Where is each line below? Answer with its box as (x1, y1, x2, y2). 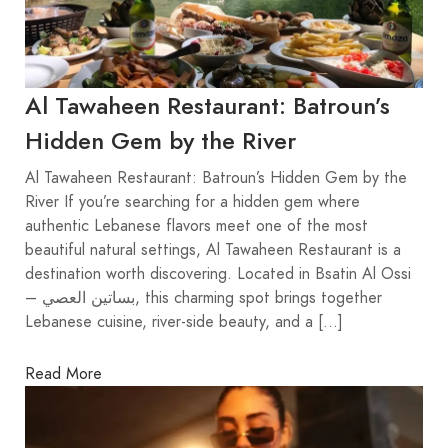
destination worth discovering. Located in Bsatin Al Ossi (25, 263, 411, 286)
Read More (25, 362, 102, 385)
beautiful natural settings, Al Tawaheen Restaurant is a (25, 239, 401, 262)
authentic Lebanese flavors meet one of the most (25, 215, 368, 238)
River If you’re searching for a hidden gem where (25, 191, 360, 214)
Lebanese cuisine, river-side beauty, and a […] (25, 311, 343, 334)
